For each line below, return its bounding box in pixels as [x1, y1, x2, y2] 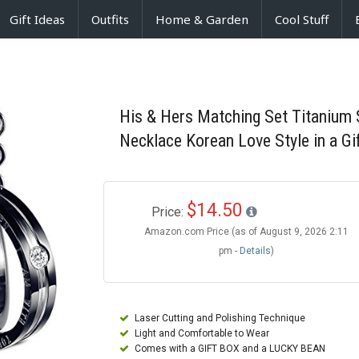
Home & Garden [155, 11, 248, 27]
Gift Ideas [10, 11, 65, 27]
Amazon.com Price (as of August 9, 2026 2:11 [144, 226, 349, 238]
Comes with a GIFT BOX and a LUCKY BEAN [135, 343, 326, 355]
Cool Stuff [275, 11, 329, 27]
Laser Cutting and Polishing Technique [135, 313, 306, 325]
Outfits [91, 11, 129, 27]
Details [240, 245, 272, 257]
